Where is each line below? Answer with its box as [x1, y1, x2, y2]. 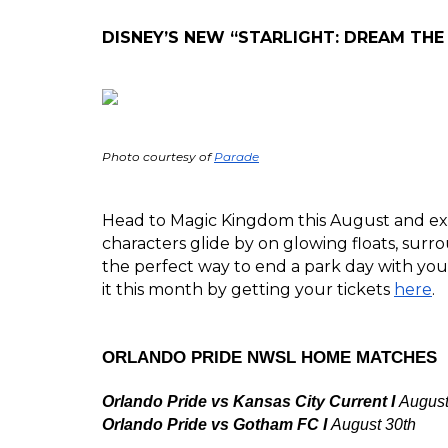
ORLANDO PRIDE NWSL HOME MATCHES [102, 346, 437, 367]
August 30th [331, 415, 416, 433]
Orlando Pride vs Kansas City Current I [102, 392, 399, 410]
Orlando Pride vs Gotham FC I [102, 415, 331, 433]
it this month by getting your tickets [102, 279, 394, 299]
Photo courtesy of [102, 148, 214, 164]
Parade [214, 148, 259, 164]
